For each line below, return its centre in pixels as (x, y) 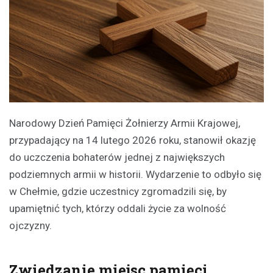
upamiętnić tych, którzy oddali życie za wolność (118, 208)
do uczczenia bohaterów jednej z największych (117, 157)
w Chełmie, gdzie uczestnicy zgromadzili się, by (118, 191)
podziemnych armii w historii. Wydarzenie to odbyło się (135, 174)
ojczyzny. (30, 225)
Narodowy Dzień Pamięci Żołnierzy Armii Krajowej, (125, 123)
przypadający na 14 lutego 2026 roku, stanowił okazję (133, 140)
